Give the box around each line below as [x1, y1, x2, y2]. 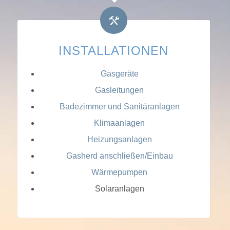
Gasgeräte [100, 69, 139, 78]
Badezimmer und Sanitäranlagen [59, 102, 180, 111]
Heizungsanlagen [87, 135, 152, 144]
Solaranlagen [94, 184, 144, 193]
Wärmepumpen [91, 167, 148, 177]
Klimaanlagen [94, 118, 145, 127]
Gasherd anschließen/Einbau [66, 151, 173, 160]
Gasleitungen [95, 85, 144, 94]
